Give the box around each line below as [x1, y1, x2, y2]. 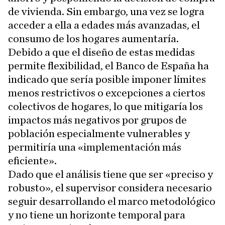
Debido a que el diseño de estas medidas [8, 47, 195, 58]
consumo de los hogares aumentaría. [8, 33, 179, 45]
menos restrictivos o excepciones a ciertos [8, 87, 205, 99]
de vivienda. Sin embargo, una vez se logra [8, 6, 204, 18]
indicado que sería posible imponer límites [8, 74, 206, 85]
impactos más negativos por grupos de [8, 115, 187, 126]
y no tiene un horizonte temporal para [8, 209, 185, 221]
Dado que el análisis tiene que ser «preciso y [8, 169, 213, 180]
